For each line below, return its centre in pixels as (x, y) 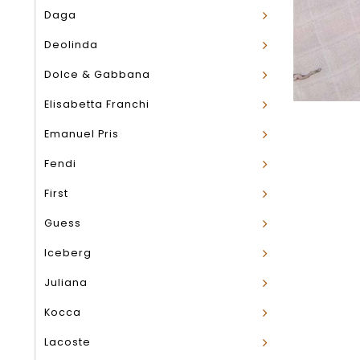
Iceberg (68, 253)
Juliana (66, 282)
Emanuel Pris (82, 134)
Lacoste (67, 342)
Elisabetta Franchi (97, 104)
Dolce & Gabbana (97, 74)
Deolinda (71, 45)
